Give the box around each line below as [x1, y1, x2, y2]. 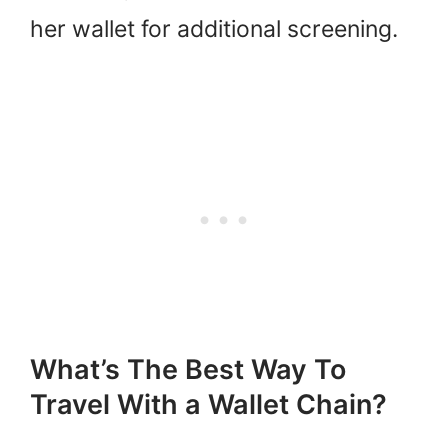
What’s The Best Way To [30, 352, 346, 386]
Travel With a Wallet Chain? [30, 387, 387, 421]
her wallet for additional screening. [30, 15, 398, 44]
